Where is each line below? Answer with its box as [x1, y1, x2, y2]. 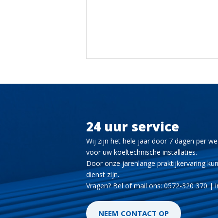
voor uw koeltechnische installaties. [86, 147, 197, 157]
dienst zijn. [86, 170, 119, 179]
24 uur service [86, 118, 179, 135]
